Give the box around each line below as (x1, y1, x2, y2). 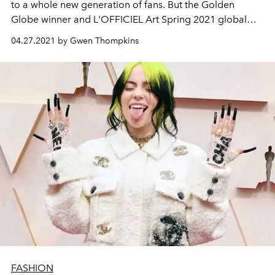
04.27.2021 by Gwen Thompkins (11, 36, 139, 47)
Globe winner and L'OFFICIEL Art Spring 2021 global (11, 14, 247, 26)
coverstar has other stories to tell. (11, 28, 159, 41)
